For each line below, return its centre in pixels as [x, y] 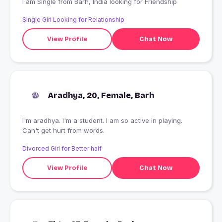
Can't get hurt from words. [63, 131]
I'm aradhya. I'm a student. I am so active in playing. [102, 121]
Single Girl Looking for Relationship [73, 20]
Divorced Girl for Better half [62, 149]
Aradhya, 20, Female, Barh [101, 96]
